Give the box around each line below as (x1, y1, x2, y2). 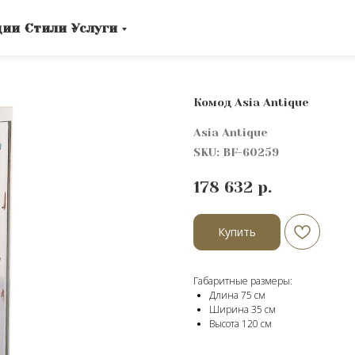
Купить (218, 224, 256, 240)
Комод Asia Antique (193, 96, 309, 109)
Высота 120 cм (209, 316, 272, 330)
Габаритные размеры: (193, 273, 292, 288)
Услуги (71, 20, 117, 36)
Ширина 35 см (209, 302, 276, 316)
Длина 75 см (209, 288, 265, 302)
